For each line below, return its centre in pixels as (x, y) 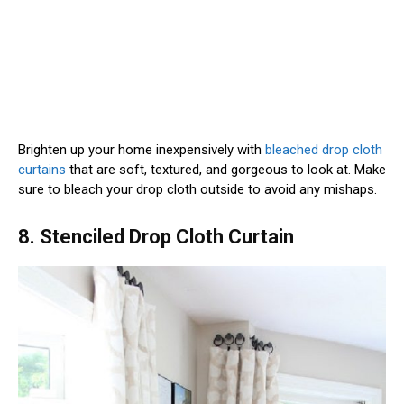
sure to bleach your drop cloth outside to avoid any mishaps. (197, 189)
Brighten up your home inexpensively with (142, 149)
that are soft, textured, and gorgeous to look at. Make (226, 169)
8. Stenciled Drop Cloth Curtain (156, 236)
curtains (42, 169)
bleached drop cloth (324, 149)
